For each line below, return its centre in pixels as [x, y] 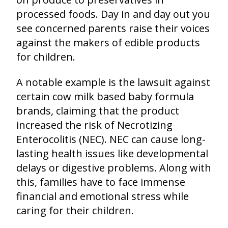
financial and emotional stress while [103, 196]
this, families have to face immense [101, 182]
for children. [46, 56]
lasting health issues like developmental [112, 153]
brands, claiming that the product [98, 110]
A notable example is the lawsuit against [113, 82]
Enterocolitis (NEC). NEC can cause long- [111, 139]
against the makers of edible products [108, 42]
